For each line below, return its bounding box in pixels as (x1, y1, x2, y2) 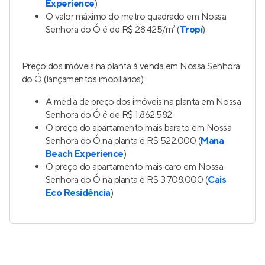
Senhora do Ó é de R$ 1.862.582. (46, 109, 174, 121)
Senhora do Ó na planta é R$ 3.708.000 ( (46, 174, 208, 186)
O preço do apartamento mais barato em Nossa (46, 122, 232, 134)
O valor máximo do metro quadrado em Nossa (46, 11, 227, 22)
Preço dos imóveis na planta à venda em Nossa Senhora (22, 60, 240, 72)
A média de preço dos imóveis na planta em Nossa (46, 96, 241, 108)
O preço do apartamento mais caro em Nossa (46, 161, 224, 173)
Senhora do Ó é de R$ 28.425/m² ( (46, 24, 180, 35)
